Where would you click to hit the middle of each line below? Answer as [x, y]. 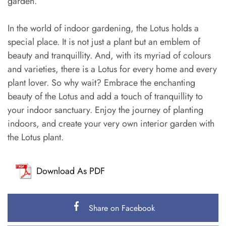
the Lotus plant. [36, 137]
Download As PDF [71, 171]
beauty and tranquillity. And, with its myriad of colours [109, 56]
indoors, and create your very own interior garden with [111, 124]
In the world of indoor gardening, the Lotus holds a [103, 29]
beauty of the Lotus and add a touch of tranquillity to [105, 97]
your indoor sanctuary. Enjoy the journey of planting [105, 110]
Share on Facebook [122, 208]
